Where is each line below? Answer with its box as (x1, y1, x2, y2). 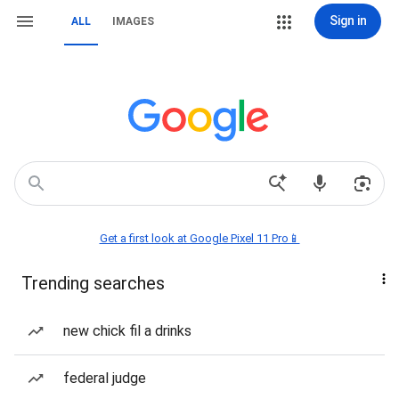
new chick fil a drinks (63, 322, 191, 339)
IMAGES (112, 15, 154, 28)
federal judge (63, 370, 146, 387)
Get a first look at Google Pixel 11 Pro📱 (99, 232, 300, 245)
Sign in (329, 13, 367, 28)
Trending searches (21, 273, 165, 294)
